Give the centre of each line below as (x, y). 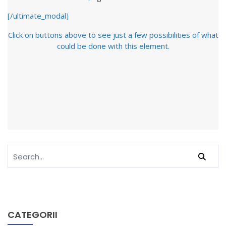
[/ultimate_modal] (38, 16)
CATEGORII (33, 215)
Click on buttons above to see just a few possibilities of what (113, 35)
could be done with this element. (113, 46)
